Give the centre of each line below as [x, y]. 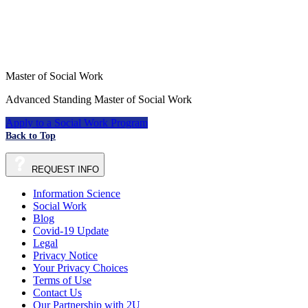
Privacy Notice [65, 256]
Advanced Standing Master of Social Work [99, 100]
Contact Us [57, 293]
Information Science [77, 194]
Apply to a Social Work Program [77, 123]
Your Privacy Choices [80, 268]
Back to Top [31, 136]
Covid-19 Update [71, 231]
